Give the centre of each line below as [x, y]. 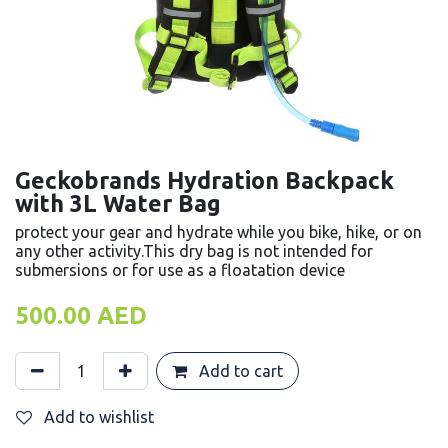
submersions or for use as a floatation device [180, 270]
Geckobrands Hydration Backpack [204, 180]
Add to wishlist [99, 417]
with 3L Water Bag [118, 203]
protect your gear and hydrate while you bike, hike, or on [218, 232]
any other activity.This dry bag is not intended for [194, 251]
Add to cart [239, 371]
